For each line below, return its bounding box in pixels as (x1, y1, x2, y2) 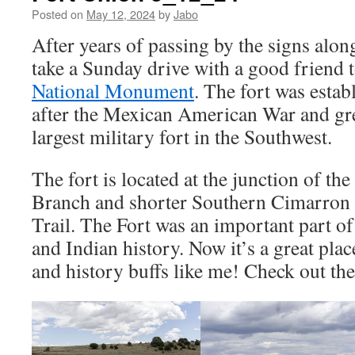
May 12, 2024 (86, 6, 155, 22)
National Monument (32, 77, 194, 104)
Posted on (32, 6, 83, 22)
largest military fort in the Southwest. (32, 123, 339, 150)
